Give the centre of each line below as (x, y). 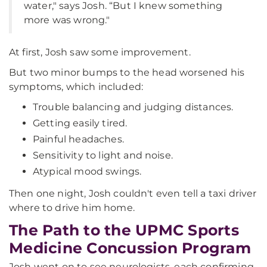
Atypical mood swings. (87, 171)
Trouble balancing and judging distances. (133, 107)
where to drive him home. (72, 208)
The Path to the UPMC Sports (124, 230)
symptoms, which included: (76, 87)
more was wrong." (67, 20)
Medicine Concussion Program (130, 248)
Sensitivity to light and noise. (103, 155)
